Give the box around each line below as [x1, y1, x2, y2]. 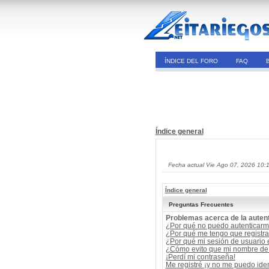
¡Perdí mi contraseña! [165, 253, 235, 261]
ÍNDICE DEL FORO [164, 58, 218, 64]
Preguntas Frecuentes [168, 201, 234, 208]
